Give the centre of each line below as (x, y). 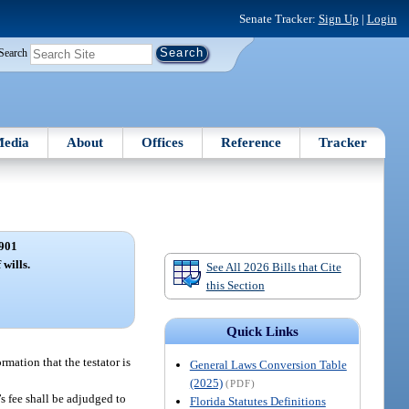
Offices (162, 142)
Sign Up (338, 18)
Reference (252, 142)
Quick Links (262, 332)
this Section (235, 285)
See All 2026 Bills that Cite (273, 267)
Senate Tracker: (278, 18)
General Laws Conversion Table (268, 365)
